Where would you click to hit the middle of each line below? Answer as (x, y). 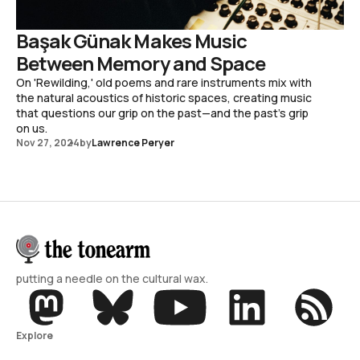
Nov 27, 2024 (48, 142)
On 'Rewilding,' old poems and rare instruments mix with (164, 82)
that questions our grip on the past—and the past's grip (162, 112)
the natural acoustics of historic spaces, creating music (164, 97)
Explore (35, 335)
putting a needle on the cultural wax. (112, 278)
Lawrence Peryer (133, 142)
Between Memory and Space (141, 63)
